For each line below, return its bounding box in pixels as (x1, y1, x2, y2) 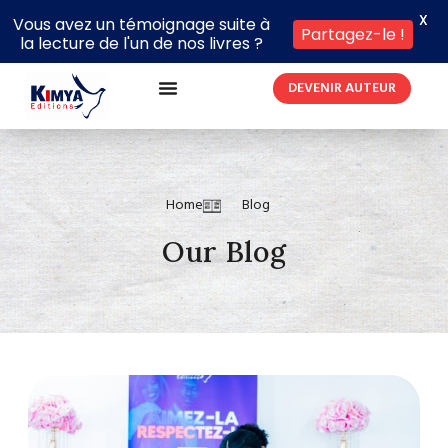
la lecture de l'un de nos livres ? (20, 32, 263, 55)
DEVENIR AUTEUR (288, 77, 397, 100)
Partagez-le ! (301, 22, 405, 46)
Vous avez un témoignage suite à (13, 13, 270, 36)
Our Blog (162, 233, 286, 270)
